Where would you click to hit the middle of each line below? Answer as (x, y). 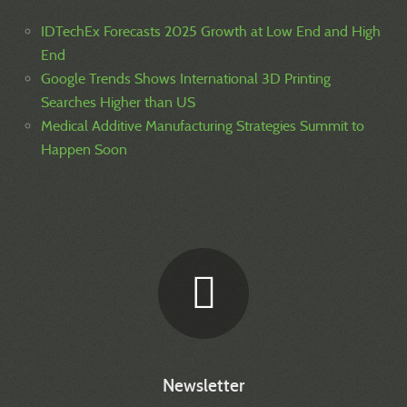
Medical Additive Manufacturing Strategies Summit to (203, 125)
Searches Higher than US (118, 102)
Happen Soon (84, 149)
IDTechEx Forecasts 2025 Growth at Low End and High (211, 31)
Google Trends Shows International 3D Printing (186, 78)
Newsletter (203, 385)
